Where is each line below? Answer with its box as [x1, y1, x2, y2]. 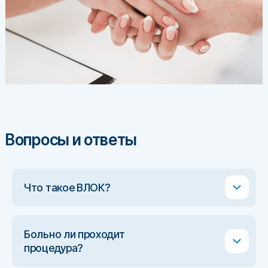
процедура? [24, 241, 83, 254]
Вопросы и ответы [5, 130, 138, 149]
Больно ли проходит [24, 227, 125, 240]
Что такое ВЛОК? [24, 181, 110, 194]
